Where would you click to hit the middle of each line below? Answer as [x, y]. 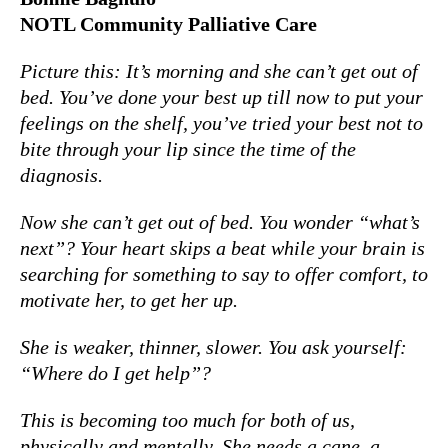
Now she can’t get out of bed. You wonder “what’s [220, 221]
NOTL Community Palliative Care [168, 23]
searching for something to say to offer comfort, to [224, 273]
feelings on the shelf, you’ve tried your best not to [221, 122]
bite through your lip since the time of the [188, 148]
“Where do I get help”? [115, 372]
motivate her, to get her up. [131, 299]
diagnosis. [61, 174]
